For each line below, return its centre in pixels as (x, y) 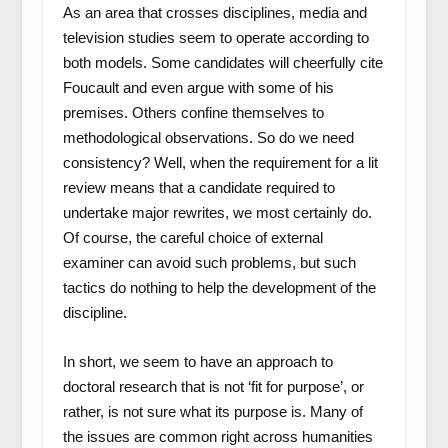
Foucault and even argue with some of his (198, 87)
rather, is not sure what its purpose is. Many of (212, 411)
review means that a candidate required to (198, 187)
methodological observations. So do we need (208, 137)
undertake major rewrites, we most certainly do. (217, 212)
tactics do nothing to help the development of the (219, 287)
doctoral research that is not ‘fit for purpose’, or (213, 386)
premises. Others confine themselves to (193, 112)
